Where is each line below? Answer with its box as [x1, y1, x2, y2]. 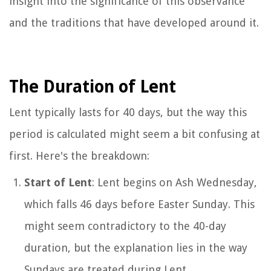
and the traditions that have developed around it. [9, 16, 259, 29]
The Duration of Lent [9, 76, 176, 97]
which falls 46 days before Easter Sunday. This [24, 197, 255, 211]
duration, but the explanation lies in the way [24, 241, 247, 254]
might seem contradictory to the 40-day [24, 219, 226, 232]
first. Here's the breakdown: [9, 149, 149, 162]
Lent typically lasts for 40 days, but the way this [9, 105, 247, 119]
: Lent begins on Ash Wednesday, [92, 175, 257, 189]
